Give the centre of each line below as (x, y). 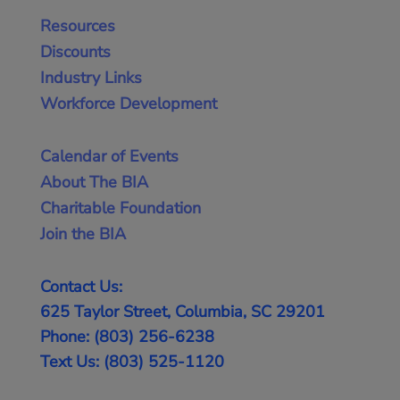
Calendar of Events (109, 156)
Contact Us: (81, 286)
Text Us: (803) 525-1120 (132, 361)
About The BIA (94, 182)
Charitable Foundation (120, 208)
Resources (77, 25)
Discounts (75, 51)
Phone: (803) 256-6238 (127, 336)
